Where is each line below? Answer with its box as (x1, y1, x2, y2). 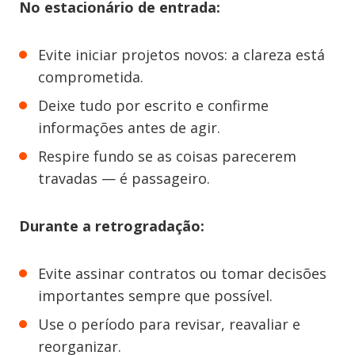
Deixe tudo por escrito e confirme (38, 96, 269, 116)
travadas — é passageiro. (38, 169, 210, 189)
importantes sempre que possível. (38, 286, 273, 306)
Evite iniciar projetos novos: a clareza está (38, 45, 325, 65)
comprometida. (38, 67, 143, 87)
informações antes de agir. (38, 118, 220, 138)
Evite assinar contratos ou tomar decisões (38, 264, 326, 284)
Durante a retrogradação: (19, 216, 204, 236)
